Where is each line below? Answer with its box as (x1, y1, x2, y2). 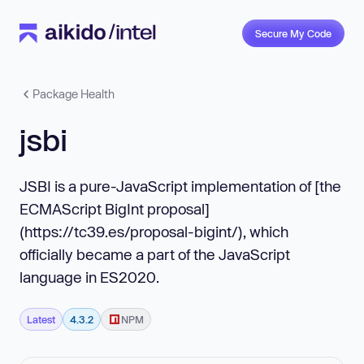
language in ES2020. (19, 267, 159, 286)
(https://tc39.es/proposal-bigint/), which (19, 222, 288, 240)
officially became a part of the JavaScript (19, 245, 290, 263)
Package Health (32, 87, 115, 101)
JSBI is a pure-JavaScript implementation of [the (19, 176, 341, 195)
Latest (27, 313, 55, 325)
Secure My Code (255, 28, 331, 39)
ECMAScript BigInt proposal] (19, 199, 210, 218)
